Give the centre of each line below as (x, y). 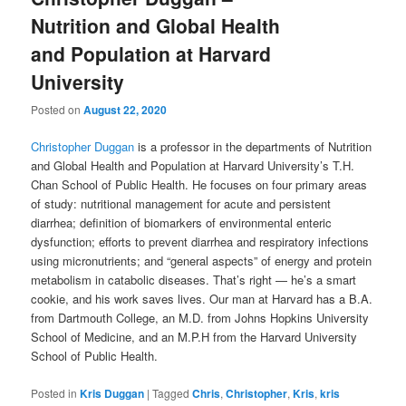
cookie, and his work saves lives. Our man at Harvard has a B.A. (202, 299)
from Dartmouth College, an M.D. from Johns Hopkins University (200, 318)
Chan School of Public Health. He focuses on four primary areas (199, 185)
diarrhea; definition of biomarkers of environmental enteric (182, 223)
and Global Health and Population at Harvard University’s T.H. (193, 166)
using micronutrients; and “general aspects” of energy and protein (202, 261)
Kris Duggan (112, 393)
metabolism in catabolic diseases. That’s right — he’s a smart (194, 280)
